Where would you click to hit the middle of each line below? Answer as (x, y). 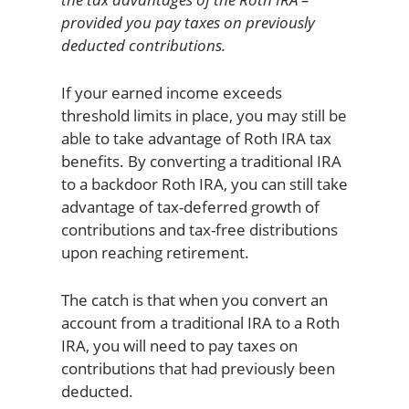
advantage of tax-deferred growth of (190, 207)
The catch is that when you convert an (194, 300)
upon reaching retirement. (155, 253)
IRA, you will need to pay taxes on (179, 346)
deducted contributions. (143, 46)
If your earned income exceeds (171, 93)
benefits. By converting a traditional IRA (201, 162)
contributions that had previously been (198, 369)
